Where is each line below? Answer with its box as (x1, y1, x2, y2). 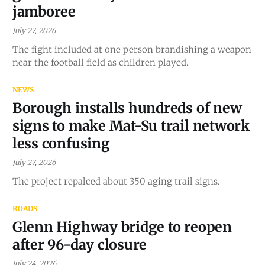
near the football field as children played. (12, 56, 189, 68)
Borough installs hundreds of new (12, 99, 242, 117)
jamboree (12, 2, 76, 20)
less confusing (12, 134, 110, 152)
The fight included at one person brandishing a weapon (12, 43, 251, 55)
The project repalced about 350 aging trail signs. (12, 175, 220, 187)
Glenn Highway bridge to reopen (12, 218, 232, 235)
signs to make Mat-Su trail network (12, 117, 250, 134)
